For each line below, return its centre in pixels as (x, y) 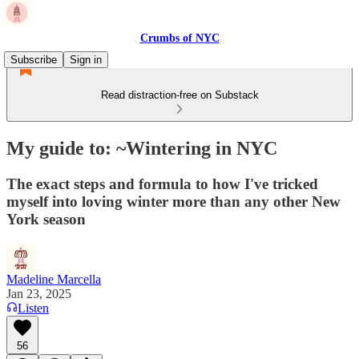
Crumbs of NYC (179, 38)
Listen (33, 308)
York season (46, 219)
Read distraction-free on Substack (179, 95)
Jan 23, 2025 (39, 293)
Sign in (86, 60)
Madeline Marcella (54, 279)
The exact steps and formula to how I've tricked (162, 184)
